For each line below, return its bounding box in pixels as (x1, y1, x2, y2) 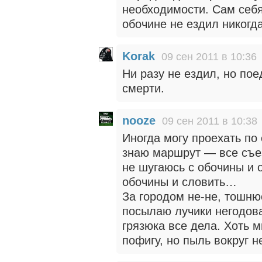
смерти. (122, 82, 164, 95)
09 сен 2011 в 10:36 (161, 51, 257, 63)
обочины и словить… (122, 175, 237, 188)
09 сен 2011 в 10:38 (162, 115, 257, 127)
